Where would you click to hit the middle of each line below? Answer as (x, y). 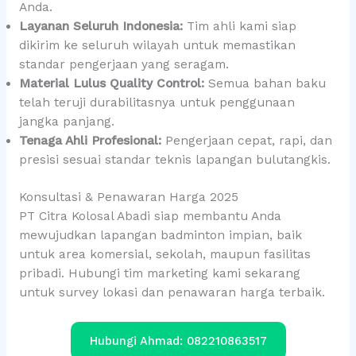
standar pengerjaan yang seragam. (124, 64)
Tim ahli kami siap (239, 26)
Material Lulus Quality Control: (111, 83)
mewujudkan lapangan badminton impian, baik (160, 236)
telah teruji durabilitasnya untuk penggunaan (157, 102)
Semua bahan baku (265, 83)
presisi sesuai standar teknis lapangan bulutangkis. (174, 159)
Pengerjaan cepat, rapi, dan (246, 140)
